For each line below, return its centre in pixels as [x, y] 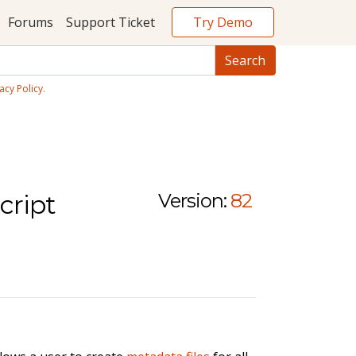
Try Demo [223, 22]
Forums [30, 23]
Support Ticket [110, 23]
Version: [193, 200]
